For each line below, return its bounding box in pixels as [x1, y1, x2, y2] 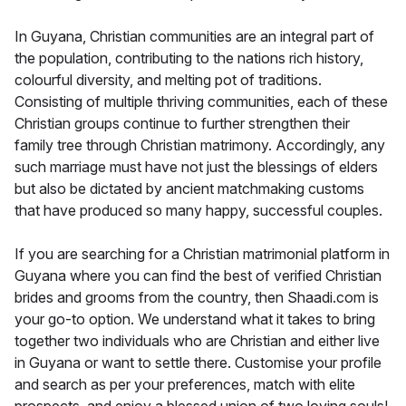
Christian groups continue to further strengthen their [14, 113, 350, 132]
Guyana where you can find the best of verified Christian [14, 266, 382, 285]
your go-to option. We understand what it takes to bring [14, 309, 375, 328]
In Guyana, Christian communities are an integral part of [14, 26, 374, 45]
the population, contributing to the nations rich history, [14, 48, 363, 67]
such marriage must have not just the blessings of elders [14, 157, 378, 176]
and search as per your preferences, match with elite [14, 374, 355, 393]
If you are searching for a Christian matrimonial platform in [14, 244, 390, 263]
